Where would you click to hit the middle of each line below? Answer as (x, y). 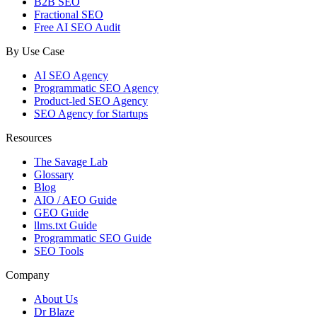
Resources (29, 137)
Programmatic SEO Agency (96, 88)
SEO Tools (59, 250)
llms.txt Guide (65, 225)
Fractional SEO (69, 14)
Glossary (54, 174)
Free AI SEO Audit (77, 27)
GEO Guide (61, 212)
